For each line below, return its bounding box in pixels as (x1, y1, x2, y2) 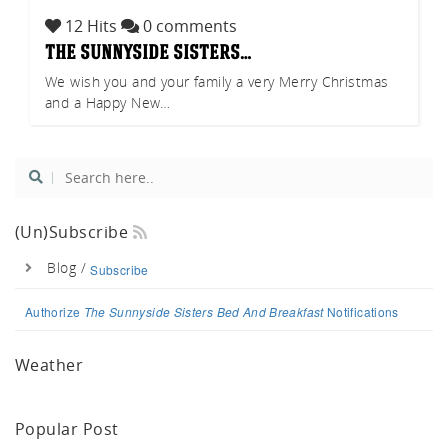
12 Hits (61, 14, 121, 37)
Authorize (25, 302, 84, 320)
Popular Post (15, 417, 119, 440)
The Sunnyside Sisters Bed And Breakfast (83, 302, 324, 320)
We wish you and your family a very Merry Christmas (45, 71, 389, 91)
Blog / (47, 257, 91, 277)
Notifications (323, 302, 399, 320)
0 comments (139, 14, 237, 37)
